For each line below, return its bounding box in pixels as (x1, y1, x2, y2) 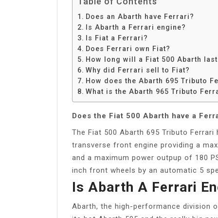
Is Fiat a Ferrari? (85, 34, 148, 42)
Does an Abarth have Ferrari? (85, 12, 194, 20)
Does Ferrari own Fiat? (85, 44, 170, 53)
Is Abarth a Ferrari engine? (85, 23, 186, 31)
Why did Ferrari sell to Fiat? (85, 66, 190, 74)
